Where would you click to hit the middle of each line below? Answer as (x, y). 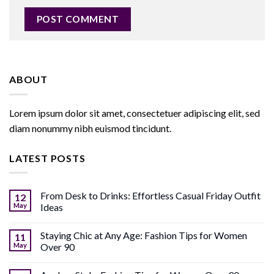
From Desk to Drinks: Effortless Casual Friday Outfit (150, 196)
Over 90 (57, 247)
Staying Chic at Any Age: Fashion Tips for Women (144, 235)
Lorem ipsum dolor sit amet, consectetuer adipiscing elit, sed (135, 113)
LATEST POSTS (47, 158)
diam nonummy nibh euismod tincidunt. (90, 128)
